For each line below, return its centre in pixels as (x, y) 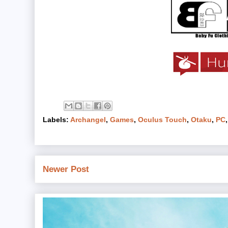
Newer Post (66, 169)
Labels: (56, 120)
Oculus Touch (162, 120)
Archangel (88, 120)
